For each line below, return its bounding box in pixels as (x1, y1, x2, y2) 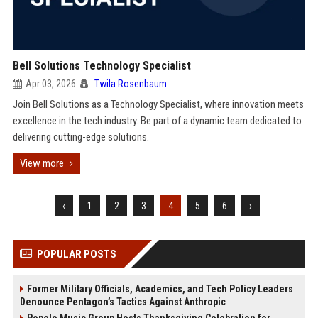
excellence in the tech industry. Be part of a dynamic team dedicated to (12, 114, 302, 127)
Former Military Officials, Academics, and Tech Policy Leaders (26, 283, 293, 295)
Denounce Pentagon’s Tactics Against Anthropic (19, 296, 226, 307)
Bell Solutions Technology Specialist (12, 59, 191, 72)
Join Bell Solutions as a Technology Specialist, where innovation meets (12, 98, 304, 111)
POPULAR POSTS (36, 248, 116, 261)
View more (19, 157, 64, 170)
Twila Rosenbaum (94, 78, 167, 89)
